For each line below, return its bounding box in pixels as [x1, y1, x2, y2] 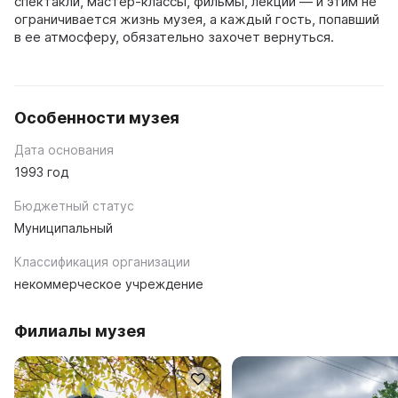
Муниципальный [14, 219, 113, 235]
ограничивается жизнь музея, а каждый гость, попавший [14, 10, 379, 28]
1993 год [14, 163, 68, 179]
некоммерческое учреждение [14, 275, 203, 291]
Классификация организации [14, 253, 190, 269]
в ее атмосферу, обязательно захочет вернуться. [14, 28, 334, 45]
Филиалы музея [14, 321, 146, 340]
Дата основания [14, 141, 114, 157]
